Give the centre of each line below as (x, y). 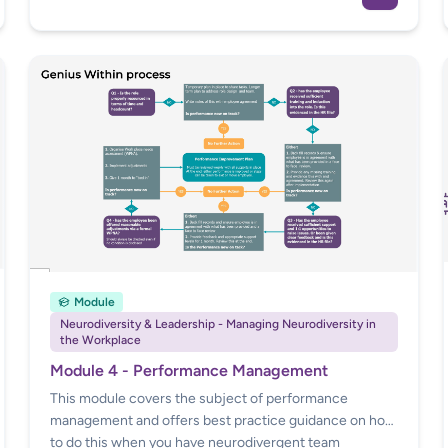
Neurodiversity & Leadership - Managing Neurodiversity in (218, 323)
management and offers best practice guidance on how (223, 420)
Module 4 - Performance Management (189, 370)
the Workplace (101, 339)
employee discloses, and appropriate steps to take (206, 22)
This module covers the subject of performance (199, 398)
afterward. (82, 44)
